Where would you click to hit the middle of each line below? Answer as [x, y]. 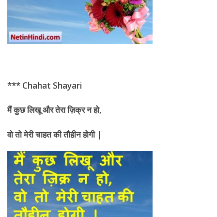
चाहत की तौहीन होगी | [68, 134]
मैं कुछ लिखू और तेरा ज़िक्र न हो [53, 110]
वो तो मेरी [20, 134]
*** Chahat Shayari [45, 85]
